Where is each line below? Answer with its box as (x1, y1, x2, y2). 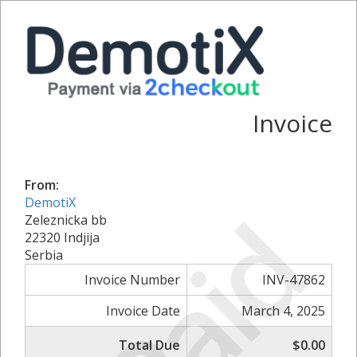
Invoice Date (106, 301, 180, 320)
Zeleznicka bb (25, 210, 107, 229)
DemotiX (25, 193, 76, 211)
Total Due (119, 335, 180, 354)
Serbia (25, 245, 63, 264)
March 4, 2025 (241, 301, 325, 320)
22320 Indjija (25, 228, 100, 246)
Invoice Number (84, 270, 180, 288)
